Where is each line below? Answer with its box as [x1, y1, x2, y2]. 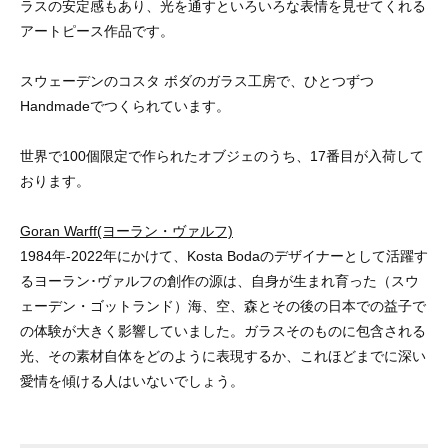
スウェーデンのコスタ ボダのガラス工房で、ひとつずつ [20, 72, 374, 89]
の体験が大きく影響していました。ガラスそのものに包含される [20, 322, 426, 339]
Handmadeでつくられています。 [20, 97, 230, 114]
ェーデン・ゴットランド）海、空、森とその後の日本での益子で [20, 297, 426, 314]
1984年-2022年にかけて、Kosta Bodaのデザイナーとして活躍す [20, 247, 428, 264]
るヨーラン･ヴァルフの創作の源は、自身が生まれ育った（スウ [20, 272, 419, 289]
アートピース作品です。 [20, 22, 174, 39]
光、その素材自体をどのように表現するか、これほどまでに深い [20, 347, 426, 364]
